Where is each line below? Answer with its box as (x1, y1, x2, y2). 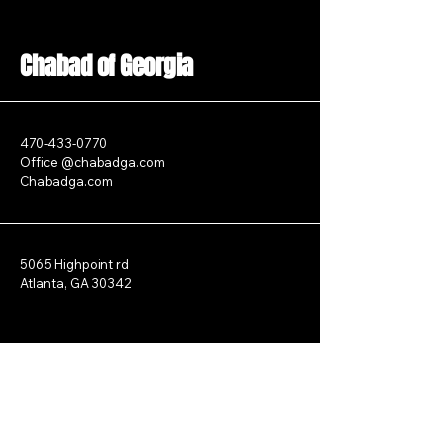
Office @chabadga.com (20, 154, 165, 170)
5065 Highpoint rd (20, 256, 129, 272)
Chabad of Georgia (20, 48, 193, 84)
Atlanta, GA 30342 (20, 275, 131, 291)
